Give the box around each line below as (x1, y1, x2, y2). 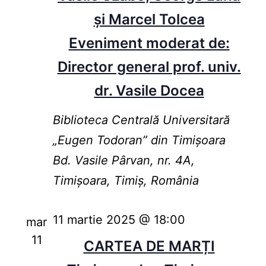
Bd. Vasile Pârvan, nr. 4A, (52, 153, 195, 168)
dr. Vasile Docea (94, 82, 204, 100)
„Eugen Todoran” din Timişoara (52, 133, 226, 148)
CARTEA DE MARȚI (83, 237, 215, 255)
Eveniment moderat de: (68, 34, 230, 52)
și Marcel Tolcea (93, 11, 205, 28)
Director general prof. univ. (57, 58, 241, 76)
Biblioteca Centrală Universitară (52, 113, 230, 128)
